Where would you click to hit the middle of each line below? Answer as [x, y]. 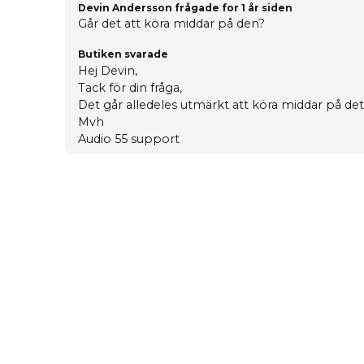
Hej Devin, [108, 71]
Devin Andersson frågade [150, 8]
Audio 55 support [129, 139]
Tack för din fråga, [132, 88]
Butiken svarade [123, 54]
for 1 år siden [257, 8]
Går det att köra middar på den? [171, 24]
